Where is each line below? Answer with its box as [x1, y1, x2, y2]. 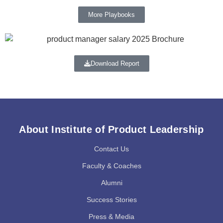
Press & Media [89, 213, 134, 221]
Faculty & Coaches [82, 162, 141, 170]
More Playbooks [88, 11, 135, 19]
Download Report [90, 60, 139, 68]
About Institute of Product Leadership [19, 124, 204, 135]
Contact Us [94, 145, 129, 153]
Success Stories [86, 196, 137, 204]
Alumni [101, 179, 122, 187]
